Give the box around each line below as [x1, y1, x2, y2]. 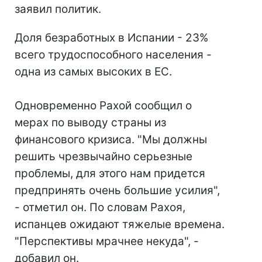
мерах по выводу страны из [15, 116, 166, 129]
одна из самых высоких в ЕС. [15, 65, 172, 78]
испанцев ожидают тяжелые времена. [15, 218, 225, 231]
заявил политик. [15, 2, 101, 16]
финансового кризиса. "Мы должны [15, 133, 207, 146]
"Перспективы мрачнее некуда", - [15, 235, 199, 248]
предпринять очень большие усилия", [15, 184, 220, 197]
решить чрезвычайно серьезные [15, 150, 192, 163]
